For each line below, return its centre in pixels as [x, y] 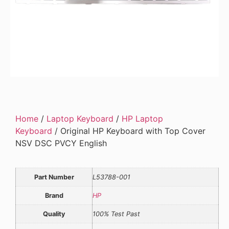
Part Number [54, 177]
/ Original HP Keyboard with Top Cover [129, 131]
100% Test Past [116, 214]
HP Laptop [142, 119]
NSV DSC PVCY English [61, 143]
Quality [54, 214]
